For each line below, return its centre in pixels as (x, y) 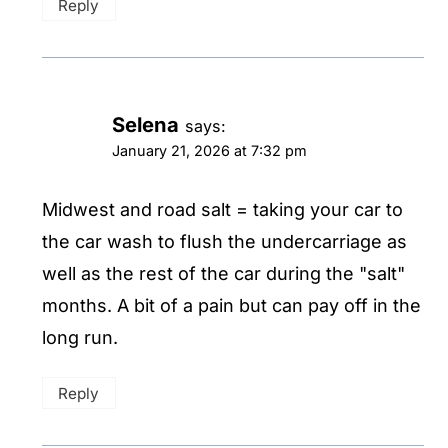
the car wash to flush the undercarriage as (224, 241)
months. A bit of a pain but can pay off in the (231, 305)
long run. (80, 337)
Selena (145, 125)
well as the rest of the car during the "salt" (223, 273)
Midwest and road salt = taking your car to (222, 209)
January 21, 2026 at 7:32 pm (209, 151)
